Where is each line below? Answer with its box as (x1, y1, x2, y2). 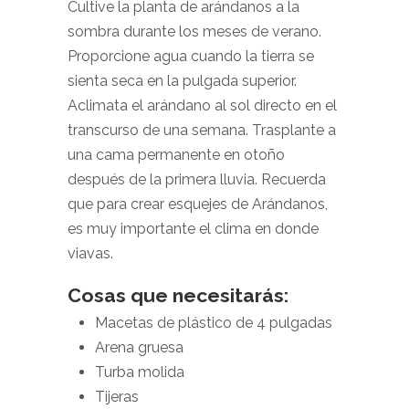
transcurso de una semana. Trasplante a (68, 121, 336, 139)
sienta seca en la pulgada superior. (68, 72, 297, 89)
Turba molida (95, 363, 184, 381)
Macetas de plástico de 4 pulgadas (95, 314, 332, 331)
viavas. (68, 245, 113, 262)
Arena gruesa (95, 339, 184, 356)
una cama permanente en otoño (68, 146, 285, 163)
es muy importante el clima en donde (68, 220, 319, 237)
